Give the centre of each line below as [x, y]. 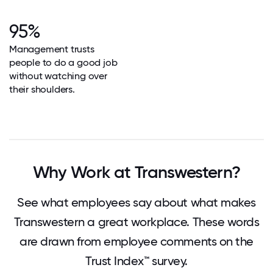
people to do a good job [63, 62]
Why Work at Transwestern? [136, 172]
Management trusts [52, 49]
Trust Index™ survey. [136, 261]
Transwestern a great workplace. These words [136, 222]
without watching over [58, 76]
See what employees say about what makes [136, 202]
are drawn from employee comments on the [136, 241]
